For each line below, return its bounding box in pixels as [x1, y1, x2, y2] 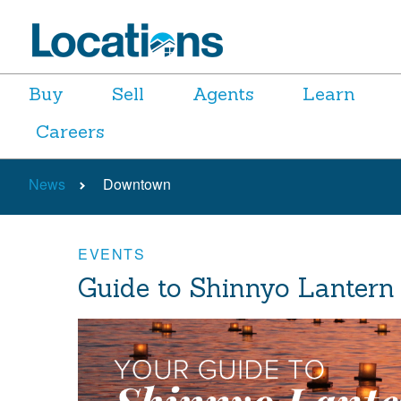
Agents [192, 81, 254, 105]
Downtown [103, 174, 171, 194]
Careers [36, 120, 105, 143]
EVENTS [78, 243, 146, 264]
